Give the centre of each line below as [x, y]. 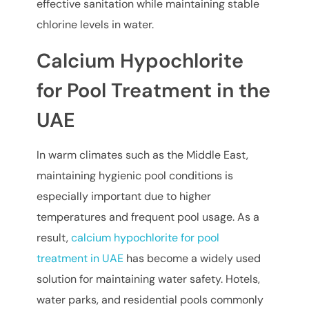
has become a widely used [194, 259]
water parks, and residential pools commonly [150, 300]
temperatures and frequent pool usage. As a [148, 217]
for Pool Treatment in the [154, 91]
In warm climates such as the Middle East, [143, 155]
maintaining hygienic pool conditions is [135, 176]
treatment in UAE [82, 259]
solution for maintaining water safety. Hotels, [149, 279]
